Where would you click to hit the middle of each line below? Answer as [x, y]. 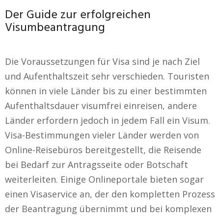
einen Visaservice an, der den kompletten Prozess [110, 194]
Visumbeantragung [55, 28]
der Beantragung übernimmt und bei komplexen [108, 208]
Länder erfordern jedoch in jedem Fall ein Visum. [108, 120]
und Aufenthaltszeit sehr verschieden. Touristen [107, 76]
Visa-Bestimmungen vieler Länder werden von [102, 135]
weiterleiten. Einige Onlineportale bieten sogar [104, 179]
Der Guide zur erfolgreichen [78, 15]
